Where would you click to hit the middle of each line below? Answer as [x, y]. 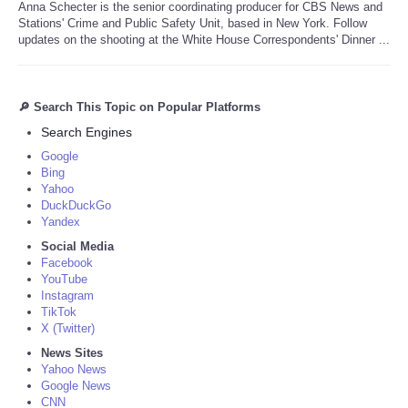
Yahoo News [74, 369]
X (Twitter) [68, 328]
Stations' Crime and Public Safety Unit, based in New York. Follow [193, 23]
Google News [76, 385]
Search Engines [87, 132]
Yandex [61, 221]
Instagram [67, 295]
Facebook [67, 262]
